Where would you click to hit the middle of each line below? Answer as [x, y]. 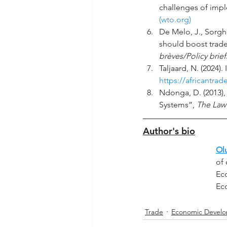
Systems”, [178, 104]
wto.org [175, 19]
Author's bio [169, 131]
